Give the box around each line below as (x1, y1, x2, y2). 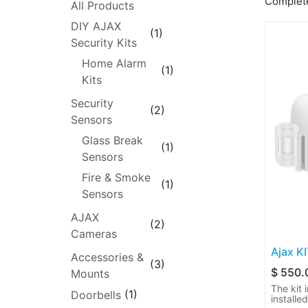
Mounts (71, 266, 110, 280)
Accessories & (71, 250, 144, 264)
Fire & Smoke (82, 170, 151, 184)
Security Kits (71, 35, 137, 49)
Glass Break (82, 133, 144, 147)
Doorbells (71, 288, 122, 302)
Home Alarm (82, 56, 147, 70)
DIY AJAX (71, 19, 122, 33)
